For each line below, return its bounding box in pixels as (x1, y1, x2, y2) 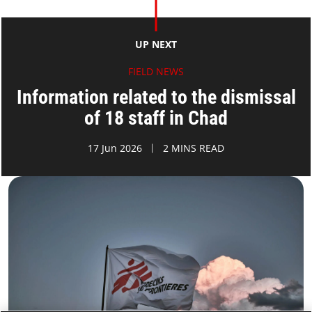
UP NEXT (134, 38, 178, 52)
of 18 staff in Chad (84, 107, 228, 130)
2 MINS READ (163, 141, 224, 155)
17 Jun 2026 (88, 141, 142, 155)
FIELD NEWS (128, 65, 184, 79)
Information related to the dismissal (16, 86, 296, 109)
